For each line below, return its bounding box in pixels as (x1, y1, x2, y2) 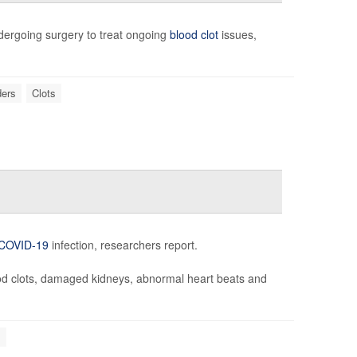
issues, (218, 25, 257, 42)
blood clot (169, 25, 218, 42)
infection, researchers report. (51, 236, 198, 253)
